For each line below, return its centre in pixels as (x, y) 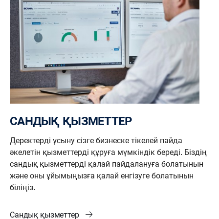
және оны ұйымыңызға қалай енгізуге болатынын (102, 175)
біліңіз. (22, 187)
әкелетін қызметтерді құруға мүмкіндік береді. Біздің (108, 152)
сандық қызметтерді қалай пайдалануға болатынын (107, 164)
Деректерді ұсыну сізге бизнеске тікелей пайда (96, 140)
